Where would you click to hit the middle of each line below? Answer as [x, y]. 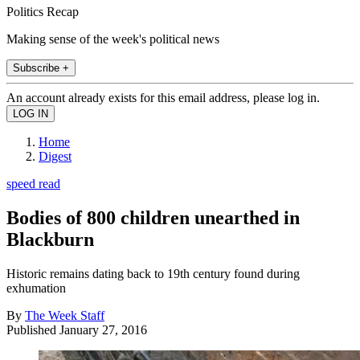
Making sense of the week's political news [113, 39]
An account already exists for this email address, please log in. [163, 97]
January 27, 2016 [103, 329]
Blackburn [50, 239]
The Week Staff [65, 315]
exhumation [36, 288]
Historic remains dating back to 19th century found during [153, 273]
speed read [33, 183]
